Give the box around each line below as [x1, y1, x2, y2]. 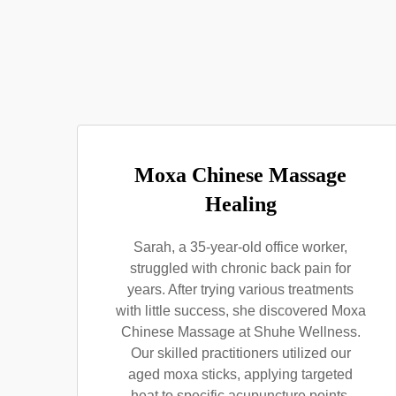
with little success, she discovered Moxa [115, 303, 366, 318]
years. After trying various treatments [127, 282, 354, 297]
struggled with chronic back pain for [130, 261, 351, 276]
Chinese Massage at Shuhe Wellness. [120, 324, 361, 339]
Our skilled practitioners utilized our [130, 346, 351, 361]
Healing [204, 193, 277, 216]
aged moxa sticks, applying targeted [128, 367, 353, 382]
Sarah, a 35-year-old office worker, [133, 240, 347, 255]
